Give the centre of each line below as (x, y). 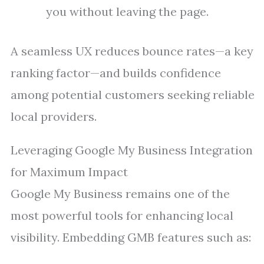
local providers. (54, 116)
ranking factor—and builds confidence (116, 73)
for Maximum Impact (69, 172)
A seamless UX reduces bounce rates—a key (132, 51)
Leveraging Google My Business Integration (132, 150)
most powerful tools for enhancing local (122, 215)
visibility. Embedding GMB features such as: (131, 237)
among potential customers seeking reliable (133, 95)
